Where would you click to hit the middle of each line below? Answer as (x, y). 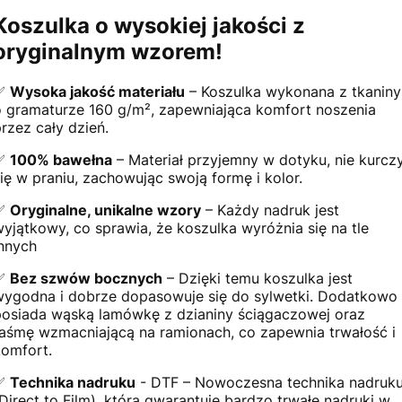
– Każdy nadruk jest (271, 210)
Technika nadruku (73, 383)
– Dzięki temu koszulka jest (258, 279)
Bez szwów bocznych (87, 279)
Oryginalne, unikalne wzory (106, 210)
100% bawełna (61, 160)
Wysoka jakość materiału (98, 92)
